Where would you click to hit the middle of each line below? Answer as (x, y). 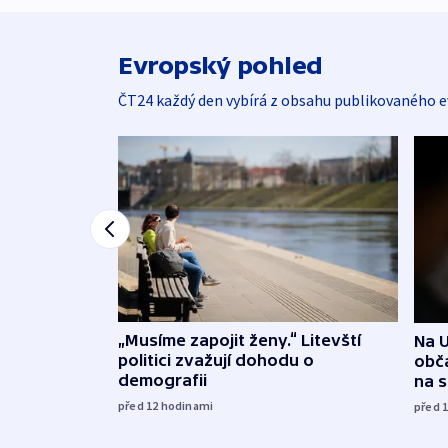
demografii (162, 379)
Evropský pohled (220, 65)
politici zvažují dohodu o (216, 359)
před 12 (139, 405)
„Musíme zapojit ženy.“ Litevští (239, 339)
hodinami (187, 405)
